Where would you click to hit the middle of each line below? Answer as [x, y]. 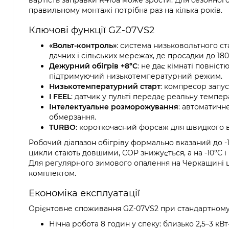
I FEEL [60, 97]
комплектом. [52, 173]
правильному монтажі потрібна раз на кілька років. [125, 10]
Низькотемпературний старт [105, 86]
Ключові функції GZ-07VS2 [91, 30]
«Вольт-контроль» [83, 45]
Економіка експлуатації [84, 193]
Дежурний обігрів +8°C [93, 66]
